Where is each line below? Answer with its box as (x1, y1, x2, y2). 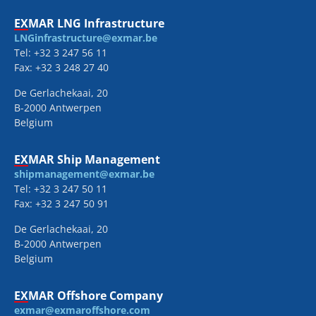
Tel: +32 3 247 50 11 (14, 182, 107, 196)
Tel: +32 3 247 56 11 (14, 46, 107, 60)
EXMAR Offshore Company (14, 287, 163, 303)
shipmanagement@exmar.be (14, 167, 154, 181)
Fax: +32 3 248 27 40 (14, 61, 109, 75)
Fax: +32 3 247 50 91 (14, 197, 109, 211)
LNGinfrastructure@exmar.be (14, 31, 157, 45)
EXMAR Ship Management (14, 152, 160, 168)
